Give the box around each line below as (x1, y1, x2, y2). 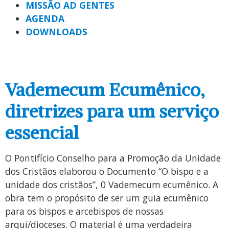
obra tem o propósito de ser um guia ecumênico (5, 191, 209, 204)
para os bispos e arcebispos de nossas (5, 204, 164, 217)
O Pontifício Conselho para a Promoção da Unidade (5, 151, 221, 164)
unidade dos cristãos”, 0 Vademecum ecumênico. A (5, 178, 218, 191)
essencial (5, 121, 79, 145)
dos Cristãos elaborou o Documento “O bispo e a (5, 165, 209, 177)
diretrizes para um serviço (5, 100, 219, 123)
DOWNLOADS (26, 26, 87, 38)
